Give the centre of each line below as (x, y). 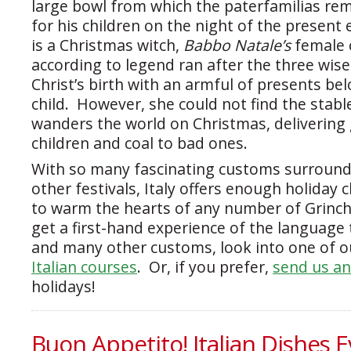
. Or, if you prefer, (205, 267)
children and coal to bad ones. (139, 143)
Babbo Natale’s (239, 45)
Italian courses (84, 267)
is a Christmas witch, (107, 45)
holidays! (63, 287)
